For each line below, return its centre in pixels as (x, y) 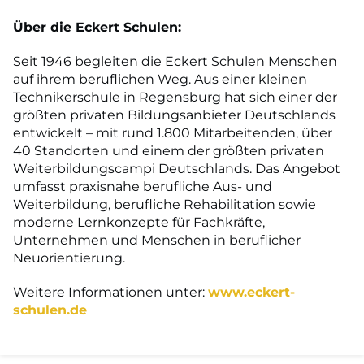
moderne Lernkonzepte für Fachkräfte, (139, 222)
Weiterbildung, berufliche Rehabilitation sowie (165, 204)
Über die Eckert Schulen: (97, 27)
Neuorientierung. (69, 258)
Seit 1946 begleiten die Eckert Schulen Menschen (175, 61)
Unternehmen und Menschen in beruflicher (157, 240)
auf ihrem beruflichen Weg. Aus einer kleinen (160, 79)
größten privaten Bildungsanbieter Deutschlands (174, 115)
